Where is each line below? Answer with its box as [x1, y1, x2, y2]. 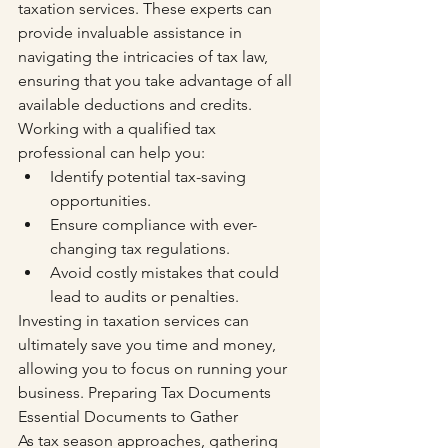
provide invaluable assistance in [18, 23, 246, 42]
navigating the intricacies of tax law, [18, 47, 272, 66]
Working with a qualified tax [18, 119, 220, 138]
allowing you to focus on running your [18, 359, 291, 378]
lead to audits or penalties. [50, 287, 239, 306]
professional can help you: [18, 143, 205, 162]
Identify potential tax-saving [50, 167, 250, 186]
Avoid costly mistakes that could [50, 263, 283, 282]
